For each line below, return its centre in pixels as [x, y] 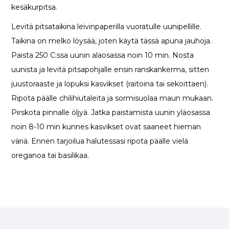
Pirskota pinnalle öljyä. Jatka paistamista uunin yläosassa [111, 112]
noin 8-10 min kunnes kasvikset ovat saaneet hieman [106, 127]
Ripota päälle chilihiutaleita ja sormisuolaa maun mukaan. [112, 98]
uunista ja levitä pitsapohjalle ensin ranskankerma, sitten [110, 69]
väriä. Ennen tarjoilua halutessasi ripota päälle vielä [100, 141]
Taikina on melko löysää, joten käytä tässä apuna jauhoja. [112, 41]
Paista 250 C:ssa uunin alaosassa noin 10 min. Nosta [103, 55]
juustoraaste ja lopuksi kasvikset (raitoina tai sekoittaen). [110, 84]
